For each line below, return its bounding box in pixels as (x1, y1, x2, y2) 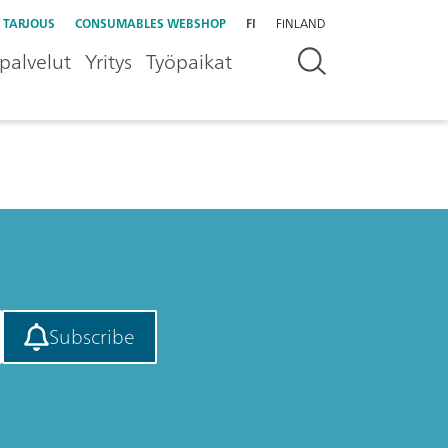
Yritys (85, 44, 132, 79)
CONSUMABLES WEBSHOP (75, 13, 226, 34)
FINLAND (276, 13, 325, 34)
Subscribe (48, 318, 135, 354)
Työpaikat (146, 44, 232, 79)
